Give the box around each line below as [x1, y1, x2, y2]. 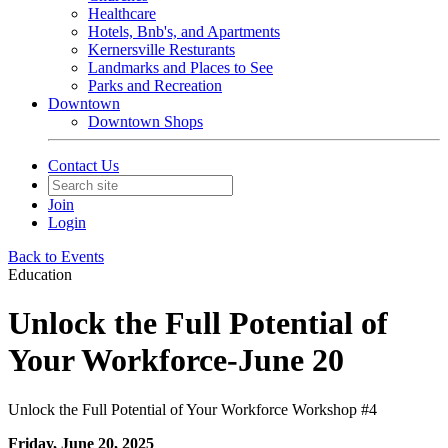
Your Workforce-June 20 [8, 342, 344, 379]
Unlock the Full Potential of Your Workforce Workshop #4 [8, 400, 377, 418]
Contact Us [48, 157, 119, 174]
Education [8, 266, 72, 283]
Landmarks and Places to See [88, 59, 273, 76]
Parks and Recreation [88, 77, 222, 94]
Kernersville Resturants [88, 41, 235, 58]
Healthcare [88, 5, 156, 22]
